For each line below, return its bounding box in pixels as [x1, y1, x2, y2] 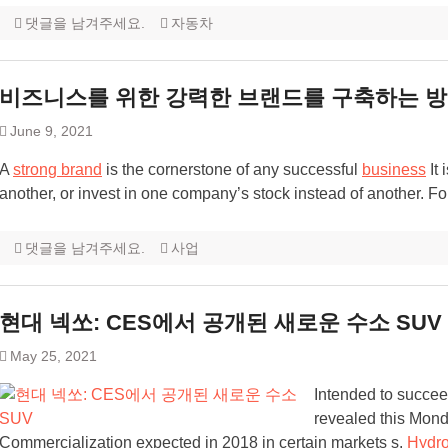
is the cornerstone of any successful [102, 161, 362, 179]
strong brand [13, 161, 102, 179]
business [362, 161, 426, 179]
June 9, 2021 [10, 123, 93, 140]
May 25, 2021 [10, 348, 97, 365]
